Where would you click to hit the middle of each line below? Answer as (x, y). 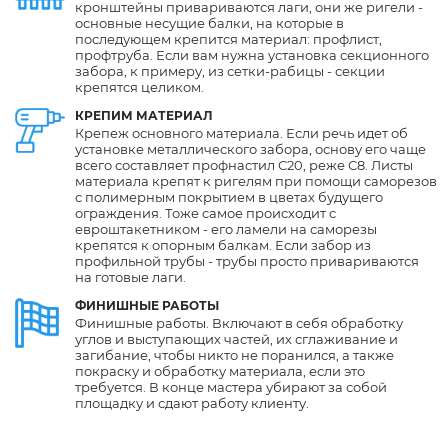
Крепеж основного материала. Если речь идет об (241, 132)
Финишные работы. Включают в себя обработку (239, 322)
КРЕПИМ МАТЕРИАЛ (144, 115)
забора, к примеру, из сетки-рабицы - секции (230, 70)
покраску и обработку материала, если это (220, 370)
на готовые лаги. (130, 276)
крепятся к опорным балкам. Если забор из (223, 244)
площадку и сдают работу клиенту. (192, 402)
